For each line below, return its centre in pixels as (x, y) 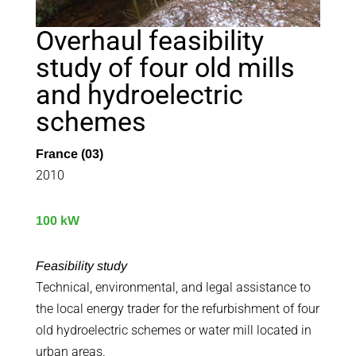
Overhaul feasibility (149, 41)
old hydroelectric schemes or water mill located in (173, 331)
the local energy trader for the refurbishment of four (177, 309)
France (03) (69, 154)
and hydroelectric (139, 95)
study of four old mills (165, 68)
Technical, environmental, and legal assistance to (173, 288)
